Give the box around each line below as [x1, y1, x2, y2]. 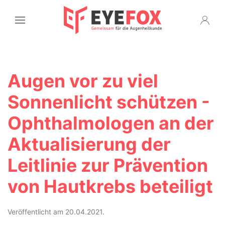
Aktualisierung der [8, 133, 171, 155]
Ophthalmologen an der [8, 112, 214, 134]
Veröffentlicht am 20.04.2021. [8, 207, 104, 216]
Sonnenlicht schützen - [8, 91, 210, 113]
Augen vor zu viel [8, 70, 158, 92]
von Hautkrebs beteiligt [8, 175, 213, 197]
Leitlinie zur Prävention [8, 154, 208, 176]
